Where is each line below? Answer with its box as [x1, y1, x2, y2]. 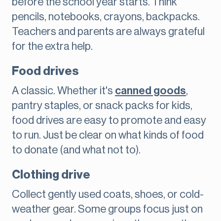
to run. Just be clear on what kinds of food [12, 130, 204, 141]
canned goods [115, 85, 186, 97]
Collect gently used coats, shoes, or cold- [12, 189, 204, 200]
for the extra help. [12, 41, 93, 52]
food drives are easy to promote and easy [12, 115, 206, 126]
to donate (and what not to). [12, 145, 141, 156]
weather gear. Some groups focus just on [12, 204, 203, 215]
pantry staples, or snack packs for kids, [12, 100, 192, 111]
